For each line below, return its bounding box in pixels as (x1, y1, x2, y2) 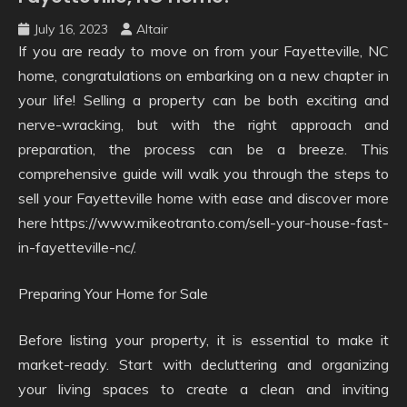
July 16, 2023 (34, 20, 108, 37)
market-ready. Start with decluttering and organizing (18, 354, 389, 373)
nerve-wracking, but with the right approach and (18, 114, 389, 134)
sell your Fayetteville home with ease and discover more (18, 188, 389, 207)
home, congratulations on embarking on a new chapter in (18, 65, 389, 84)
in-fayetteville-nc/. (18, 237, 136, 256)
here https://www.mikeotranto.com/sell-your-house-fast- (18, 213, 389, 232)
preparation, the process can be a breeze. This (18, 139, 389, 158)
